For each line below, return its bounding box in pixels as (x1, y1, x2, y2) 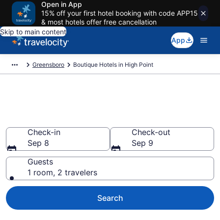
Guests (27, 157, 53, 166)
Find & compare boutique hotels (6, 95, 213, 112)
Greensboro (32, 61, 64, 68)
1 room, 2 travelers (27, 167, 97, 177)
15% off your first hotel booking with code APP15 (41, 9, 198, 17)
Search (97, 193, 123, 203)
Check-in (27, 127, 60, 137)
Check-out (132, 127, 170, 137)
